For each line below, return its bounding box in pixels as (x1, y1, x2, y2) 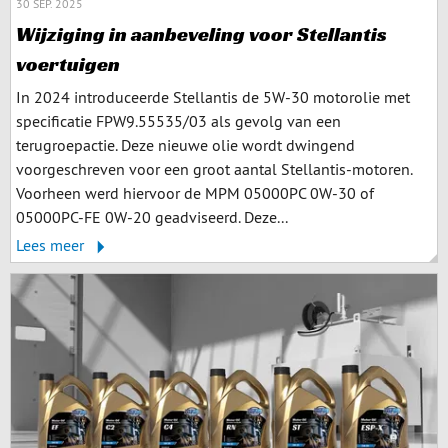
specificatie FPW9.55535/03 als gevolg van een (16, 111, 341, 131)
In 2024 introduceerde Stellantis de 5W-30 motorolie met (16, 87, 410, 107)
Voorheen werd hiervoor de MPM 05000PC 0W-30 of (16, 183, 374, 203)
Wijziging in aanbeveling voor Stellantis (16, 21, 387, 47)
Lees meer (16, 235, 88, 255)
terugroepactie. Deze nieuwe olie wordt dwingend (16, 135, 355, 155)
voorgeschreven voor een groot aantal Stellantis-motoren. (16, 159, 412, 179)
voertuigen (16, 51, 120, 77)
